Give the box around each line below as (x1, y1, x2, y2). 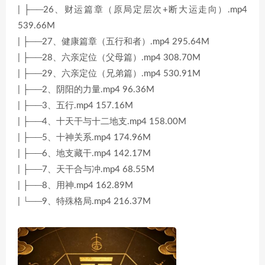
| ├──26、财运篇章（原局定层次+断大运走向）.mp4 (18, 5, 247, 14)
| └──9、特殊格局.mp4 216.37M (18, 197, 151, 206)
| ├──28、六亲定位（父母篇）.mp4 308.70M (18, 53, 201, 62)
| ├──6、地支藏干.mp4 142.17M (18, 149, 151, 158)
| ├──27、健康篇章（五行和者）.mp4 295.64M (18, 37, 209, 46)
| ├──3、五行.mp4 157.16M (18, 101, 133, 110)
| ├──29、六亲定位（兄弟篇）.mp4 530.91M (18, 69, 201, 78)
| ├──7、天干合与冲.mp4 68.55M (18, 165, 154, 174)
